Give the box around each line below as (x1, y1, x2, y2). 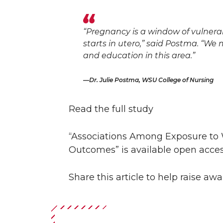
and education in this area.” (83, 51, 195, 61)
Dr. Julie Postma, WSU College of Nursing (89, 76, 214, 84)
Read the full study (69, 104, 156, 115)
